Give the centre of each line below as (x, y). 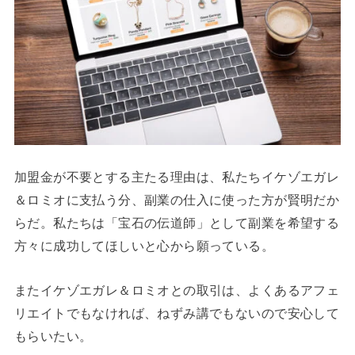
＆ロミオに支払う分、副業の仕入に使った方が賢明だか (177, 200)
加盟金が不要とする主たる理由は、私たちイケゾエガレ (177, 177)
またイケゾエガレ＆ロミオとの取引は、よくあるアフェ (177, 290)
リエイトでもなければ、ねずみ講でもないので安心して (177, 313)
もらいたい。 (53, 336)
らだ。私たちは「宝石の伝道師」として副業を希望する (177, 223)
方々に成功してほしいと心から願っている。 (144, 246)
